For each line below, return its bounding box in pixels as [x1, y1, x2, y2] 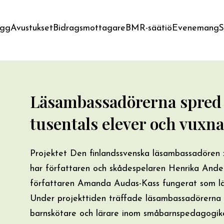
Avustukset [10, 24, 53, 33]
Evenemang [172, 24, 219, 33]
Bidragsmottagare [53, 24, 125, 33]
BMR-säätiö [125, 24, 172, 33]
